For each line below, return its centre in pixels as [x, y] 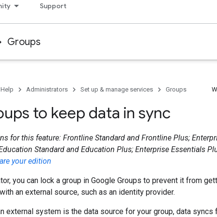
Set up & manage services [117, 89]
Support [53, 6]
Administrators [47, 89]
